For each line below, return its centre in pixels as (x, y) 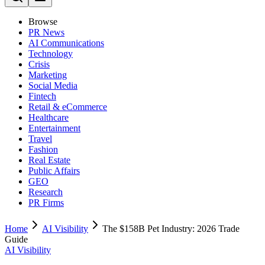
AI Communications (66, 43)
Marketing (48, 75)
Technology (51, 54)
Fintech (42, 96)
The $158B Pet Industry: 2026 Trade (171, 229)
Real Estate (49, 160)
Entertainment (54, 128)
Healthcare (49, 117)
